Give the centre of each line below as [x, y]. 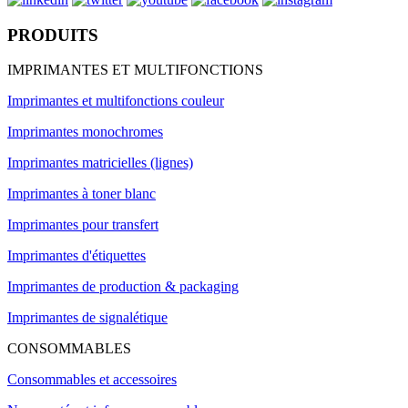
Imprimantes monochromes [85, 132]
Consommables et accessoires [92, 380]
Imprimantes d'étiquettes [76, 256]
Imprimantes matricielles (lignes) [100, 163]
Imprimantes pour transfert [83, 225]
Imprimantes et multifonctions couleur [116, 101]
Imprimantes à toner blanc [82, 194]
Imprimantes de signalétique [87, 318]
